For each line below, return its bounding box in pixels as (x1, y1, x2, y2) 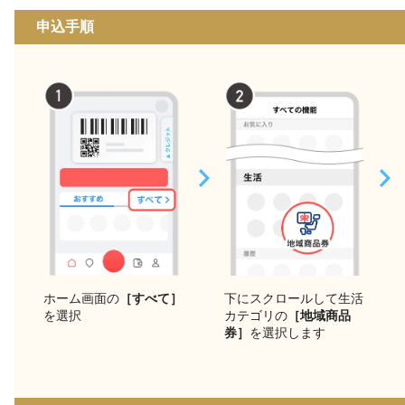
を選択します (250, 325, 325, 341)
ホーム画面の (43, 291, 119, 306)
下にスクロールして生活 (224, 291, 363, 306)
